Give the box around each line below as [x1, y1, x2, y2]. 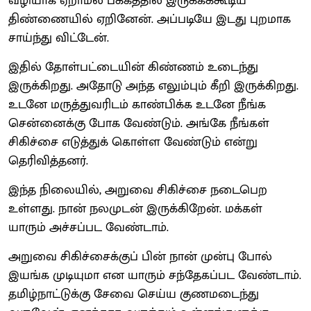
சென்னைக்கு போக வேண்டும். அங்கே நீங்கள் [8, 112, 269, 134]
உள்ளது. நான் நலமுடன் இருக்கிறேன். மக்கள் [8, 198, 262, 219]
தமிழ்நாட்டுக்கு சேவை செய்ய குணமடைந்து [8, 283, 259, 305]
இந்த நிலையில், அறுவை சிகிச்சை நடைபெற [8, 179, 267, 201]
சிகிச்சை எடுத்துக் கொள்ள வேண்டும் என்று [8, 131, 258, 153]
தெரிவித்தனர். [8, 150, 88, 171]
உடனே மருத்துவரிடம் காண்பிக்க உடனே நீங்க [8, 94, 266, 115]
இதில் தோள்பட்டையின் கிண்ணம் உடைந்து [8, 56, 258, 78]
